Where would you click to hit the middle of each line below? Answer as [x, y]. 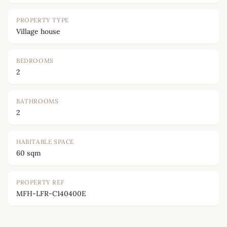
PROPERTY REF [41, 182]
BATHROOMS [37, 101]
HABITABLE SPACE [45, 142]
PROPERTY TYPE [43, 20]
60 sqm [29, 153]
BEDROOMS [35, 61]
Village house [38, 32]
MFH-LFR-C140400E [51, 194]
